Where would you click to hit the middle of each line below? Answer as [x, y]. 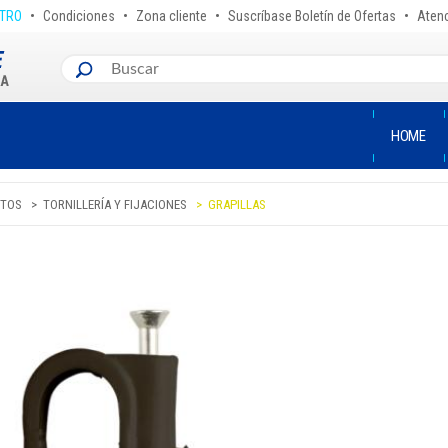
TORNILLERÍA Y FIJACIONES [115, 204]
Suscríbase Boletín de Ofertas [312, 16]
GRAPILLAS [237, 204]
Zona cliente [171, 16]
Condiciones [79, 16]
